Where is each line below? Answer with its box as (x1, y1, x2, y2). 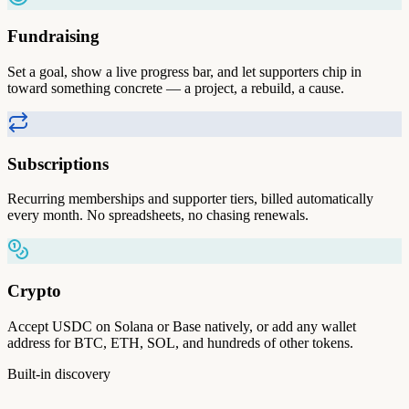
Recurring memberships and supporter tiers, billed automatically (7, 191, 373, 207)
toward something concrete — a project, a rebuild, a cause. (7, 80, 344, 96)
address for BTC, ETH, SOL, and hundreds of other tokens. (7, 334, 353, 351)
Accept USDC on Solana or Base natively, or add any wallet (7, 318, 356, 334)
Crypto (7, 281, 61, 301)
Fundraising (7, 26, 100, 47)
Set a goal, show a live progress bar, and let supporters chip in (7, 64, 362, 79)
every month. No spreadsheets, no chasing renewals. (7, 207, 309, 224)
